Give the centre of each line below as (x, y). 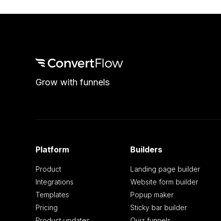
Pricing (47, 208)
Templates (52, 195)
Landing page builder (165, 169)
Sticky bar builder (158, 208)
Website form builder (164, 182)
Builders (146, 150)
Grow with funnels (73, 82)
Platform (52, 150)
